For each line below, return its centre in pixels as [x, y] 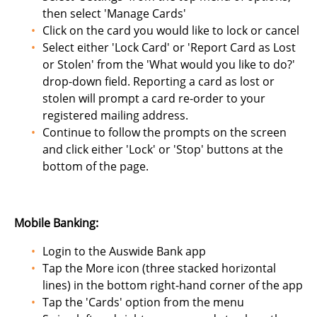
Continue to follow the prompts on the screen [165, 132]
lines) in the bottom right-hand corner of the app [173, 285]
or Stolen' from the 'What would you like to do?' [169, 64]
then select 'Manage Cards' [114, 13]
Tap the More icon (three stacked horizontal [159, 268]
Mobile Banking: [56, 223]
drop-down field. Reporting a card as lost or [158, 81]
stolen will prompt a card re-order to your [154, 98]
